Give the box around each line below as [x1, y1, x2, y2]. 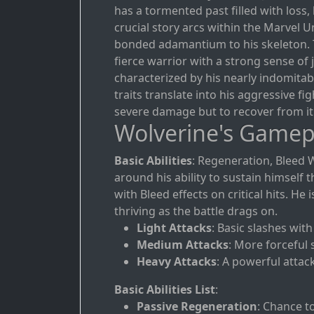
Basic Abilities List [114, 282, 215, 298]
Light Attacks [137, 220, 212, 236]
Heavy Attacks [137, 254, 217, 270]
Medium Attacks [137, 237, 228, 253]
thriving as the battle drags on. [114, 203, 278, 219]
